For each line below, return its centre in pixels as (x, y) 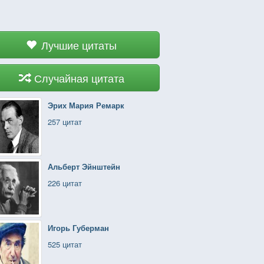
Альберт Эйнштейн (84, 166)
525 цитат (65, 244)
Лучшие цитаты (79, 45)
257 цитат (65, 122)
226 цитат (65, 183)
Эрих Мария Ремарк (86, 105)
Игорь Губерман (78, 228)
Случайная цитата (79, 78)
